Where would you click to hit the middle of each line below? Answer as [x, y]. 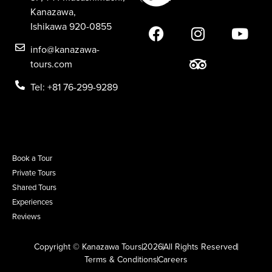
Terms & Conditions [121, 260]
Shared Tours [34, 187]
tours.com [51, 64]
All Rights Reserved [200, 247]
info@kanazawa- [65, 49]
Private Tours [34, 173]
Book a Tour [32, 158]
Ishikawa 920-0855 [71, 26]
